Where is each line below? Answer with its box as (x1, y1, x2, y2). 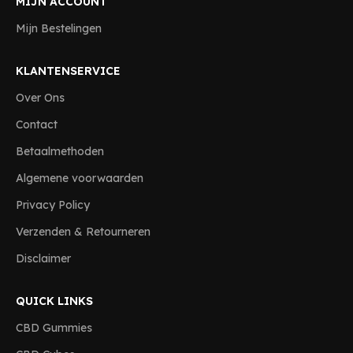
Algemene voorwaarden (16, 171, 143, 185)
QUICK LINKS (16, 294, 93, 308)
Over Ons (16, 91, 65, 105)
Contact (16, 117, 58, 132)
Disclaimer (16, 251, 71, 266)
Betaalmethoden (16, 144, 104, 158)
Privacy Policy (16, 198, 90, 212)
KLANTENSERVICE (16, 64, 121, 78)
